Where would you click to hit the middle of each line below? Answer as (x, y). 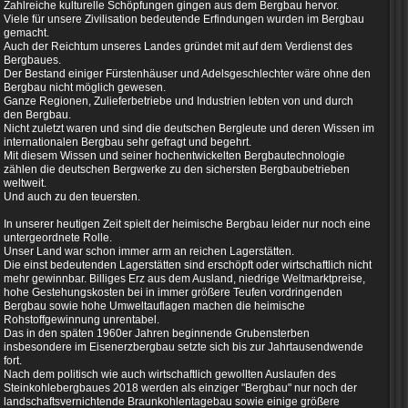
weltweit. (26, 183)
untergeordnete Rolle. (58, 238)
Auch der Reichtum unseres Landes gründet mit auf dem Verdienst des (178, 46)
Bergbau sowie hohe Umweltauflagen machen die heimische (154, 306)
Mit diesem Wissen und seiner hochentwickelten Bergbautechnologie (174, 156)
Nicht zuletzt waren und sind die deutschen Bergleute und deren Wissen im (189, 128)
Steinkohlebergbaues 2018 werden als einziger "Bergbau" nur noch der (180, 388)
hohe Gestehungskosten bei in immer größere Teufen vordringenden (173, 292)
